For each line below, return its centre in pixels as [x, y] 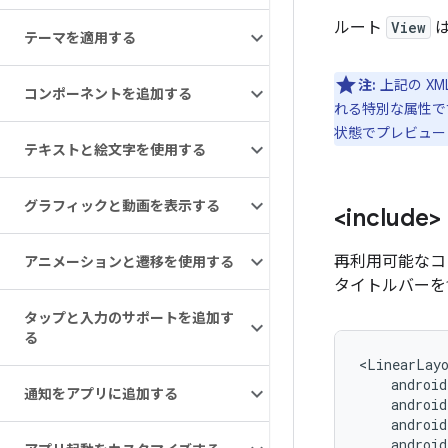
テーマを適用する [80, 38]
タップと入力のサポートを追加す [129, 318]
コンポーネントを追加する [108, 94]
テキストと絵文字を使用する [115, 150]
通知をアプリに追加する [101, 394]
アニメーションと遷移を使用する [129, 262]
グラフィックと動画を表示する [122, 206]
